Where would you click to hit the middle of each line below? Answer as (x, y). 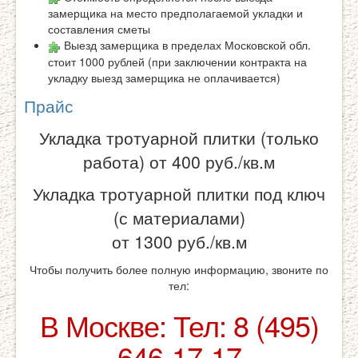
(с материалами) (179, 217)
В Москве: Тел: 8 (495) (179, 324)
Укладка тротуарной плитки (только (179, 137)
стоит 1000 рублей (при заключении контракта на (177, 61)
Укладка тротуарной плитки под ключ (179, 193)
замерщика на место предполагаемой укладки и (175, 13)
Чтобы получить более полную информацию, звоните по (179, 269)
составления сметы (99, 29)
